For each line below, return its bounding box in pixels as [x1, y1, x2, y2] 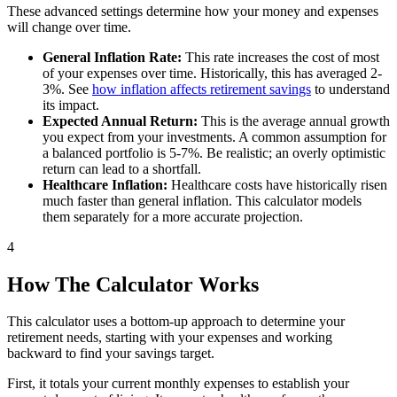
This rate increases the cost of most [182, 49, 379, 65]
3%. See [43, 81, 92, 97]
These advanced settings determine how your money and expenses [7, 3, 378, 19]
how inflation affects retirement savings [92, 81, 311, 97]
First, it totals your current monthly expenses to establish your [7, 376, 349, 392]
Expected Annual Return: [43, 113, 198, 128]
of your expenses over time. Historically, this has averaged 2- [43, 65, 382, 81]
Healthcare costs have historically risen [167, 176, 387, 192]
